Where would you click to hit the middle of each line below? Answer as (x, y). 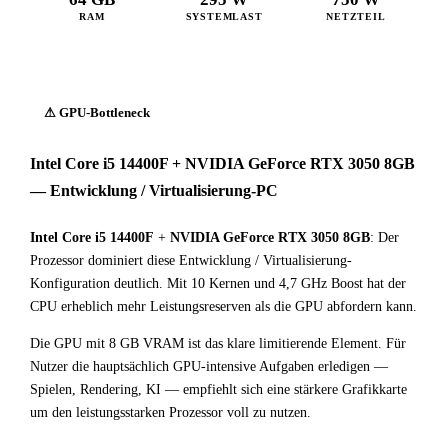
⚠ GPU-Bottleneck (97, 112)
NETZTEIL (356, 16)
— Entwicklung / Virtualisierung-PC (154, 190)
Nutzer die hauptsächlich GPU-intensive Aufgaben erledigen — (209, 366)
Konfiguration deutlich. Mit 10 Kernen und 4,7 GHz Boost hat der (218, 283)
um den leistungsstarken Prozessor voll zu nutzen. (170, 412)
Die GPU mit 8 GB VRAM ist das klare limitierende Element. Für (218, 343)
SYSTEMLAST (224, 16)
